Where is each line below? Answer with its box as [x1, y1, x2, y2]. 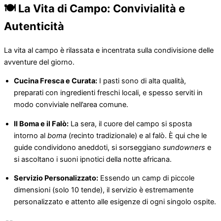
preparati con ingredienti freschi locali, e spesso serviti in [14, 88, 203, 98]
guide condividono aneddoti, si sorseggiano [14, 143, 163, 152]
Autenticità [4, 20, 64, 33]
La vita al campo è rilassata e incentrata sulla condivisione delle [4, 45, 214, 55]
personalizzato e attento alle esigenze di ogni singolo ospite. [14, 197, 216, 207]
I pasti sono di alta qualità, [97, 76, 186, 86]
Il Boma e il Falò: [14, 119, 69, 128]
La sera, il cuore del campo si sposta [69, 119, 192, 128]
